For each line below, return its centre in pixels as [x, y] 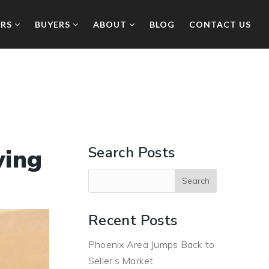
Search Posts [131, 153]
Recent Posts [133, 220]
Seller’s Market [121, 261]
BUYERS [54, 24]
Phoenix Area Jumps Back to [151, 244]
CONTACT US [220, 24]
